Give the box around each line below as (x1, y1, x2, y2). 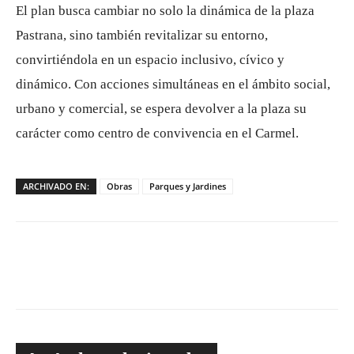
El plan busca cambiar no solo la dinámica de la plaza (16, 2, 314, 18)
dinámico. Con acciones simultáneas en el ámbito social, (16, 76, 330, 92)
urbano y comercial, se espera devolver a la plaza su (16, 100, 307, 116)
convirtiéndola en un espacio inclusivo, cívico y (16, 51, 284, 67)
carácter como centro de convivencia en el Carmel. (16, 125, 299, 141)
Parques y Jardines (149, 179, 226, 192)
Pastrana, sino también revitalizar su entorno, (16, 27, 268, 43)
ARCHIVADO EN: (23, 179, 89, 192)
